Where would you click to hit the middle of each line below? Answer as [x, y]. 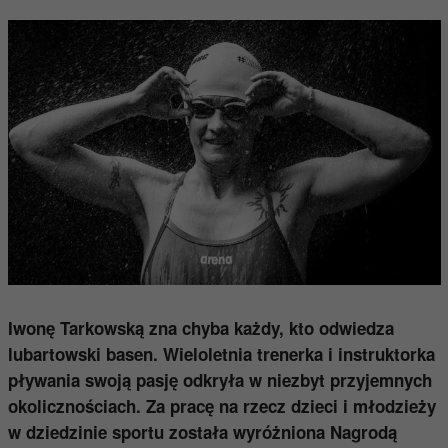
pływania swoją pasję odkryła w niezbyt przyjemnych [219, 379]
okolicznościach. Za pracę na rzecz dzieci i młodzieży [221, 405]
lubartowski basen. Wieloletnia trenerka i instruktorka [221, 353]
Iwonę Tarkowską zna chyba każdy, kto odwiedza [200, 327]
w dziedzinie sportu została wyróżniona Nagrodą [202, 431]
